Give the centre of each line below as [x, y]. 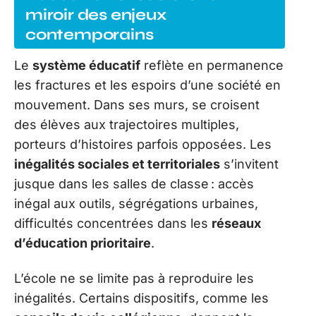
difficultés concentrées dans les [113, 223]
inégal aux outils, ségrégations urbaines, [136, 203]
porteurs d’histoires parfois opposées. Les [143, 144]
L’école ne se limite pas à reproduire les [134, 279]
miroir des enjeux [96, 14]
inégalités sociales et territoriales [117, 164]
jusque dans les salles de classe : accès [134, 183]
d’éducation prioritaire [83, 243]
